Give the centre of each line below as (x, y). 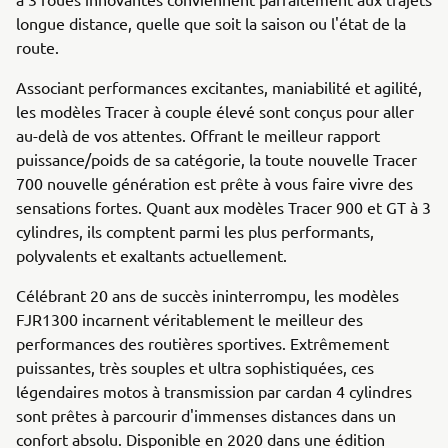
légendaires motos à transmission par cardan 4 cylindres (214, 391)
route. (37, 47)
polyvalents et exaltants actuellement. (151, 255)
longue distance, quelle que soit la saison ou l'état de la (211, 23)
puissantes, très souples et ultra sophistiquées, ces (195, 367)
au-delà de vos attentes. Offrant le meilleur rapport (198, 135)
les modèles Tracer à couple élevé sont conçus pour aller (215, 111)
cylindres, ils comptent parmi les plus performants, (195, 231)
